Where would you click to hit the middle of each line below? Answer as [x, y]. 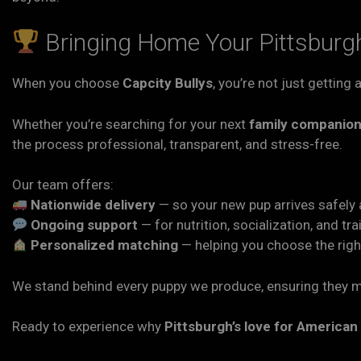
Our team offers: [63, 185]
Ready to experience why [88, 326]
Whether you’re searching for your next [131, 124]
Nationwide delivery [93, 205]
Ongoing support [85, 225]
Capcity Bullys [168, 83]
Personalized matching [105, 245]
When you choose [67, 83]
